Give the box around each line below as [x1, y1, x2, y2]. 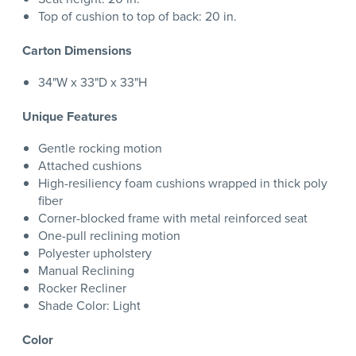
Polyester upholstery [38, 244, 152, 262]
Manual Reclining [38, 261, 134, 280]
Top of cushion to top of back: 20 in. [38, 7, 237, 25]
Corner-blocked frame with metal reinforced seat [38, 209, 308, 227]
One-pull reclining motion [38, 226, 180, 245]
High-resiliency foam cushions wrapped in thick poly [38, 174, 327, 192]
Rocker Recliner [38, 279, 126, 297]
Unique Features [22, 107, 118, 126]
